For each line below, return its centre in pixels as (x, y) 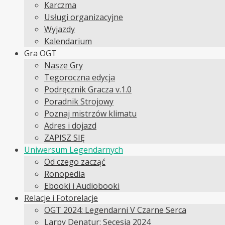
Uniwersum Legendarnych (74, 150)
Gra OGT (40, 53)
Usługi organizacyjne (84, 17)
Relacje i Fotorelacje (61, 198)
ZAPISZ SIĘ (65, 138)
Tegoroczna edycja (80, 77)
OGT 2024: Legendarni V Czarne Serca (115, 210)
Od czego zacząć (75, 162)
